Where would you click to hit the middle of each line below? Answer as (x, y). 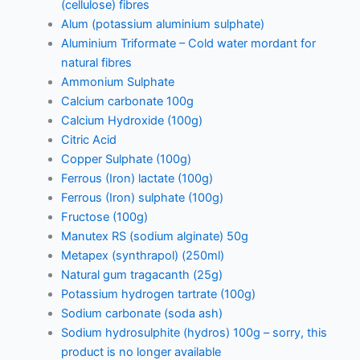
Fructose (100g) (104, 217)
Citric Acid (88, 139)
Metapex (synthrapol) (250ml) (142, 255)
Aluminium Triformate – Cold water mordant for (188, 43)
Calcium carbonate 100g (127, 101)
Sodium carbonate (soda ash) (141, 313)
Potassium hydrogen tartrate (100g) (158, 294)
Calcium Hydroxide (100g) (131, 120)
